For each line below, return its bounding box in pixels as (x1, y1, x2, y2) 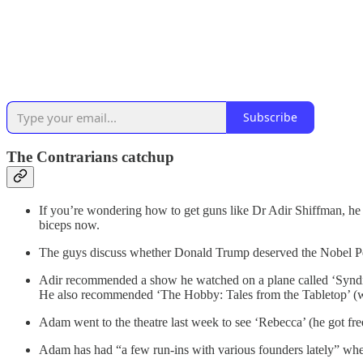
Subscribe (243, 109, 297, 126)
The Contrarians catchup (6, 148, 174, 166)
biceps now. (39, 217, 100, 232)
